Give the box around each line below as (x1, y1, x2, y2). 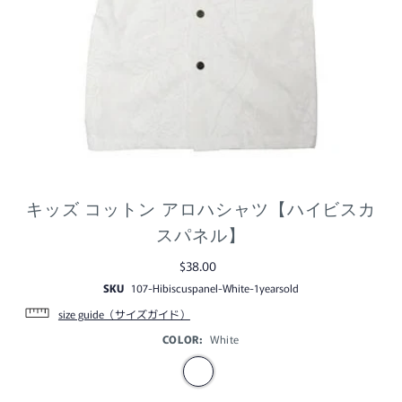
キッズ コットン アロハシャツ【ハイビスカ (25, 197, 377, 222)
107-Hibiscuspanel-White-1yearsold (130, 279, 299, 295)
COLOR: (162, 330, 203, 346)
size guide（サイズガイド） (57, 305, 190, 321)
